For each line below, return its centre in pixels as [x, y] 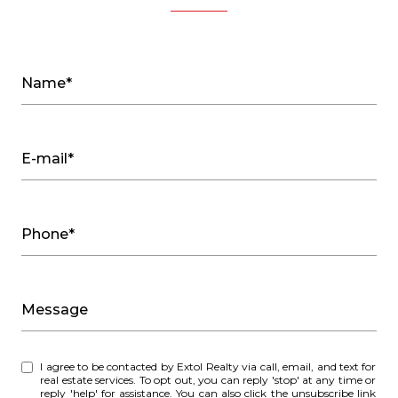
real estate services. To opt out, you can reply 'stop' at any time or [208, 379]
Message [55, 309]
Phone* [48, 234]
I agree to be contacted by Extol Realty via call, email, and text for [109, 366]
